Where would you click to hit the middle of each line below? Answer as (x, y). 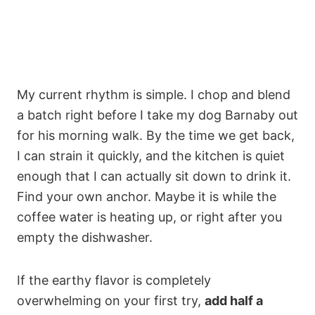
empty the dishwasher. (85, 238)
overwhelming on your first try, (111, 301)
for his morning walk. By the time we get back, (156, 136)
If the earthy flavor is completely (114, 281)
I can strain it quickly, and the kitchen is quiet (151, 156)
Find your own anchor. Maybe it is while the (147, 197)
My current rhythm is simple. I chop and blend (154, 95)
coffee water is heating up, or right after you (149, 217)
